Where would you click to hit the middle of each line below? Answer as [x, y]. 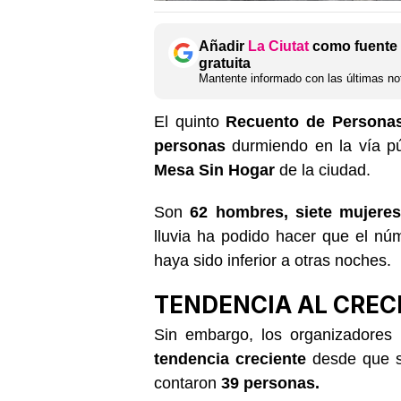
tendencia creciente [230, 358]
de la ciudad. [323, 170]
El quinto [190, 121]
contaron [188, 383]
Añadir [223, 46]
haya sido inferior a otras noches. [273, 260]
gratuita [225, 63]
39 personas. [270, 383]
